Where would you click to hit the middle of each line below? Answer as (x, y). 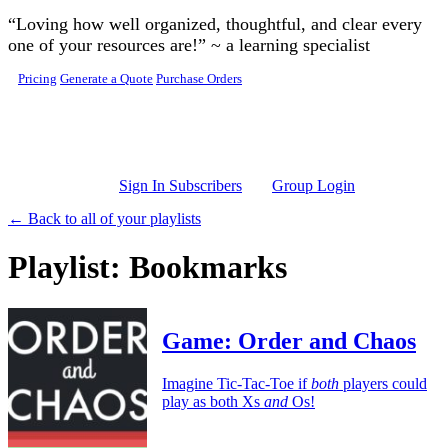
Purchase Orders (199, 79)
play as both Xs (213, 401)
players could (383, 383)
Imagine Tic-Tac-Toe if (236, 383)
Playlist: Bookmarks (147, 267)
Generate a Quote (106, 79)
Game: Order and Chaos (289, 340)
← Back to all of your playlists (104, 218)
